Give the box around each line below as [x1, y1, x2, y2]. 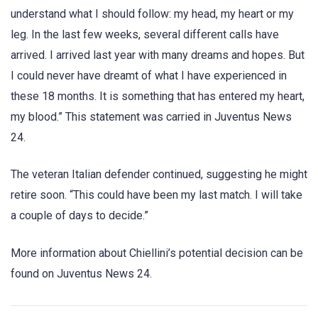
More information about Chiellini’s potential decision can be [11, 246, 303, 260]
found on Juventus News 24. [11, 266, 152, 280]
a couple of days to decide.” [11, 209, 148, 223]
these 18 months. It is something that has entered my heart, [11, 89, 305, 104]
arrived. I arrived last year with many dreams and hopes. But [11, 48, 305, 62]
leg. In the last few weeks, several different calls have [11, 28, 279, 42]
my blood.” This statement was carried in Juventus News [11, 110, 292, 124]
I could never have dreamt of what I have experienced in [11, 69, 287, 83]
